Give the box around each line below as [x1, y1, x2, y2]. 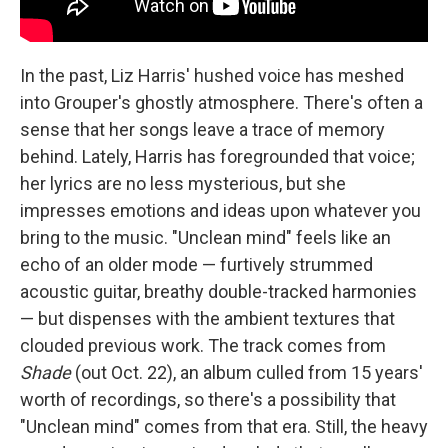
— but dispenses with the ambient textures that [20, 307, 395, 329]
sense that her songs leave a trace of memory [20, 118, 385, 140]
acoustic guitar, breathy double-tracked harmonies [20, 280, 417, 302]
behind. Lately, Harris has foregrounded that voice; [20, 145, 415, 167]
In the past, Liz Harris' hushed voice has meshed [20, 64, 404, 86]
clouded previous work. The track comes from [20, 334, 386, 356]
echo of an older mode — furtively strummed [20, 253, 373, 275]
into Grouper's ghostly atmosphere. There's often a [20, 91, 423, 113]
